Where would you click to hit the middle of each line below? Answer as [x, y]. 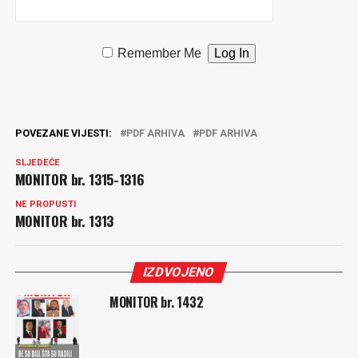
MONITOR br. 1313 [64, 221]
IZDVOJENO [179, 272]
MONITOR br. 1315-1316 [80, 179]
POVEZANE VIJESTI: [63, 133]
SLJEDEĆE [37, 163]
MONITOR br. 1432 [156, 302]
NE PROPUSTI [45, 204]
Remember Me [160, 53]
